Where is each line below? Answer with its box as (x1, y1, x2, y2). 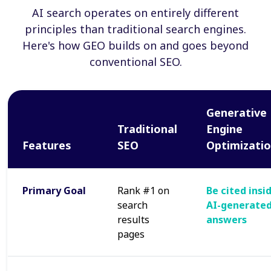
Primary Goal (22, 184, 86, 197)
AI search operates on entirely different (32, 5, 239, 20)
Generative (206, 105, 267, 120)
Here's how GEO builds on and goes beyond (22, 38, 249, 53)
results (117, 213, 149, 226)
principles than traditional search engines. (25, 22, 246, 36)
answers (206, 213, 247, 226)
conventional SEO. (89, 54, 182, 69)
